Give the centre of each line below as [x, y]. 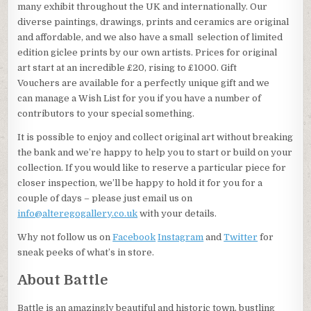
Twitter [241, 237]
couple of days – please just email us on [105, 199]
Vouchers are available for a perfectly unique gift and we [144, 83]
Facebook [134, 237]
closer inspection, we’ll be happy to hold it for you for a [140, 183]
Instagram [181, 237]
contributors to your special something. [106, 114]
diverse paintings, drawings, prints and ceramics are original [153, 22]
